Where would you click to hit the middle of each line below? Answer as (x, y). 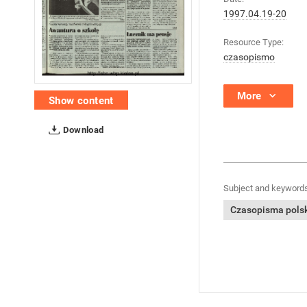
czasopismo (249, 57)
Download (83, 130)
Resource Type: (254, 42)
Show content (81, 100)
